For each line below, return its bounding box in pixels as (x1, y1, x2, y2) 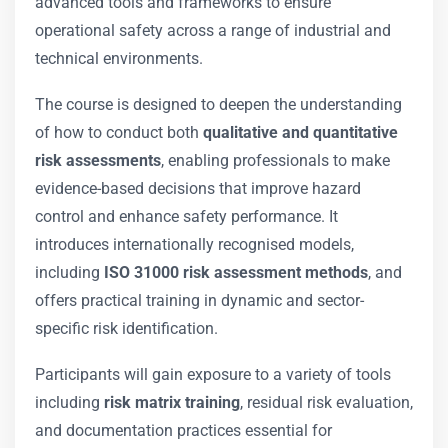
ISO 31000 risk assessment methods (104, 263, 368, 282)
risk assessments (35, 151, 161, 170)
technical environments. (35, 49, 203, 68)
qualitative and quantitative (203, 123, 398, 142)
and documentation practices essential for (35, 421, 332, 440)
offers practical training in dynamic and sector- (35, 291, 364, 310)
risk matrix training (104, 393, 240, 412)
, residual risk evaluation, (240, 393, 413, 412)
